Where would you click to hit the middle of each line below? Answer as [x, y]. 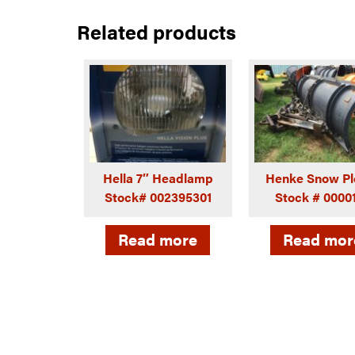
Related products [157, 31]
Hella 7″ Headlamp [158, 178]
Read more [158, 239]
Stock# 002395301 [158, 197]
